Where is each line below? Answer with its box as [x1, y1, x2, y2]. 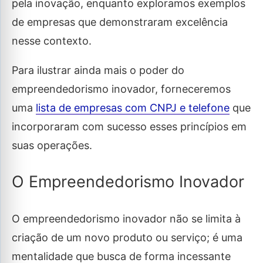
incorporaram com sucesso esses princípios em [12, 120, 247, 133]
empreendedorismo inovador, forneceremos [12, 83, 231, 95]
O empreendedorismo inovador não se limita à [12, 212, 241, 225]
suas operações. [12, 139, 92, 151]
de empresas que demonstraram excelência [12, 16, 228, 28]
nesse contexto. [12, 35, 95, 47]
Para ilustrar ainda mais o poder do [12, 64, 184, 76]
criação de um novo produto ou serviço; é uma [12, 231, 242, 244]
